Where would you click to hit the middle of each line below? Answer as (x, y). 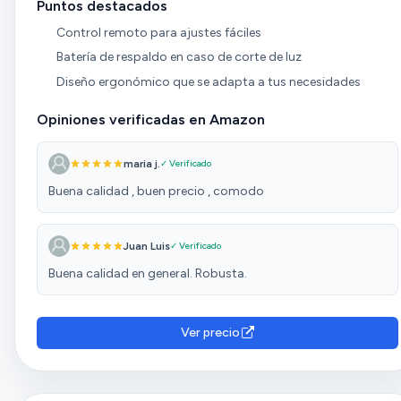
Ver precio (210, 332)
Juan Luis (147, 246)
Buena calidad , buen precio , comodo (156, 191)
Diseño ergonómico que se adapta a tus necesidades (208, 81)
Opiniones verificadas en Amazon (151, 119)
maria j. (142, 163)
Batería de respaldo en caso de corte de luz (179, 57)
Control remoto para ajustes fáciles (158, 32)
